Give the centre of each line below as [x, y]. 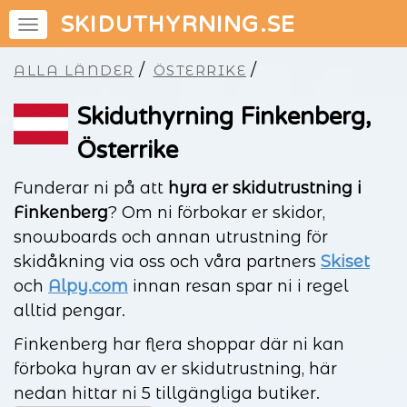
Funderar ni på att [91, 188]
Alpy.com [88, 286]
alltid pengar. [69, 311]
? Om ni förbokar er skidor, [217, 213]
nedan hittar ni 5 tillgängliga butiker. [174, 393]
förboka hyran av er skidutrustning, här [175, 369]
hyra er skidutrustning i [265, 188]
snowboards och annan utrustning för [171, 237]
